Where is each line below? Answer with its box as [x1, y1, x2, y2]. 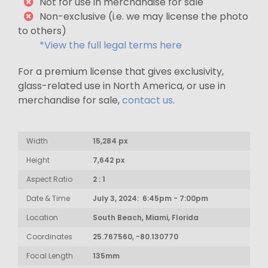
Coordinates [26, 232, 72, 242]
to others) [18, 24, 66, 38]
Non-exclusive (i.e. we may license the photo [39, 10, 248, 24]
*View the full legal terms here [39, 38, 182, 53]
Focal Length [26, 251, 73, 261]
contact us [122, 93, 173, 108]
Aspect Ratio [26, 174, 72, 185]
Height [26, 155, 50, 166]
